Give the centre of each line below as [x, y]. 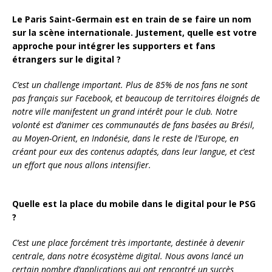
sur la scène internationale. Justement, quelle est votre [134, 33]
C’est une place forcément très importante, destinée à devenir [128, 243]
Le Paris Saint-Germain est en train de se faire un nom [132, 19]
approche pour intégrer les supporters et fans [114, 46]
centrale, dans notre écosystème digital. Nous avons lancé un [128, 256]
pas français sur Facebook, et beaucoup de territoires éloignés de [136, 98]
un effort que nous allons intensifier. [82, 165]
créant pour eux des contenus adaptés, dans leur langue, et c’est [134, 152]
